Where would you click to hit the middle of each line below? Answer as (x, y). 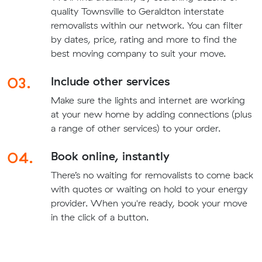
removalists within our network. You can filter (146, 25)
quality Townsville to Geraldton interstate (137, 11)
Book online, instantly (110, 156)
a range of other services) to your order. (135, 128)
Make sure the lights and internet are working (148, 100)
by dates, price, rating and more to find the (144, 39)
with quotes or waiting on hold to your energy (149, 189)
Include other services (110, 81)
